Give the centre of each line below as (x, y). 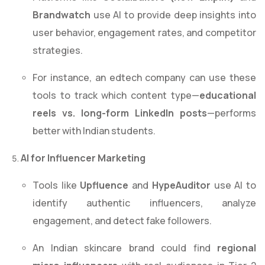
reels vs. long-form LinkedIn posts (120, 113)
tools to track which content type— (116, 96)
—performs (232, 113)
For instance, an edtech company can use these (144, 78)
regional (237, 248)
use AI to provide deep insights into (173, 15)
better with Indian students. (94, 131)
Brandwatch (62, 15)
